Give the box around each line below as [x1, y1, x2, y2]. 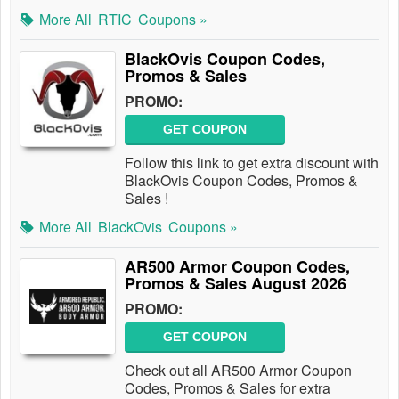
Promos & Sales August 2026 [125, 272, 346, 295]
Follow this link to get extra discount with [125, 152, 379, 173]
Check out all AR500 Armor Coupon [125, 360, 352, 380]
